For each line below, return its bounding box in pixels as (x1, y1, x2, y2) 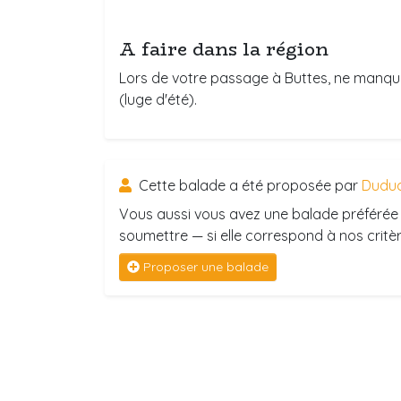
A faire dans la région (119, 35, 328, 63)
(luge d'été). (119, 90, 197, 108)
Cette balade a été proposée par (135, 176, 362, 194)
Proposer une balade (143, 259, 269, 275)
